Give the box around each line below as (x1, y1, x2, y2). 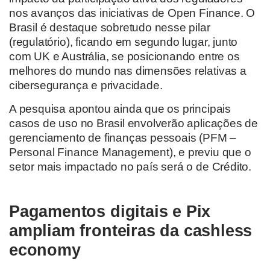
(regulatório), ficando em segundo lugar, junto (9, 36, 238, 49)
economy (9, 240, 81, 260)
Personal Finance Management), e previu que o (9, 145, 251, 159)
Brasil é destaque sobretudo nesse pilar (9, 21, 210, 34)
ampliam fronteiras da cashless (9, 221, 253, 240)
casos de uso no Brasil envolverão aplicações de (9, 116, 258, 130)
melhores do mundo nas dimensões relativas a (9, 64, 246, 78)
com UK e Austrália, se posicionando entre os (9, 50, 240, 63)
